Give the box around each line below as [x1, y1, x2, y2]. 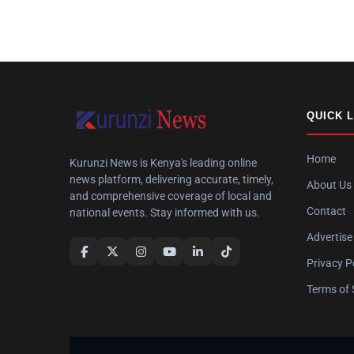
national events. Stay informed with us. [70, 206, 260, 219]
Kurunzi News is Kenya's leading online [70, 156, 257, 169]
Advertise [307, 231, 352, 243]
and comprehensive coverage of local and [70, 190, 272, 202]
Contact [307, 205, 346, 217]
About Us [307, 179, 352, 191]
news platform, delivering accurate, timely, [70, 173, 273, 186]
